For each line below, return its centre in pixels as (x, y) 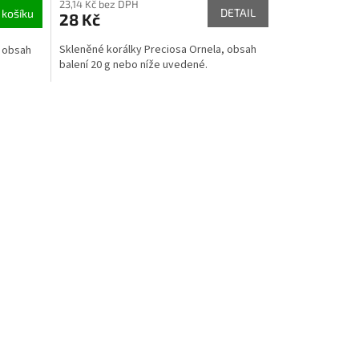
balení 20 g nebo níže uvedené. (133, 65)
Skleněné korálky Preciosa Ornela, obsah (157, 49)
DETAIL (238, 12)
